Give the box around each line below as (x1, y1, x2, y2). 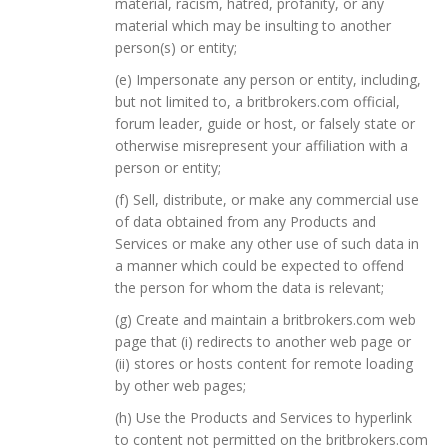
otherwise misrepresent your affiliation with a (115, 135, 408, 155)
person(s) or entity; (115, 37, 237, 57)
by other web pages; (115, 375, 246, 395)
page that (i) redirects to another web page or (115, 331, 411, 351)
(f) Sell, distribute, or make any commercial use (115, 189, 419, 209)
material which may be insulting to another (115, 15, 391, 35)
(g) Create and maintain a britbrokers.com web (115, 309, 416, 329)
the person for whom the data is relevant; (115, 277, 384, 297)
